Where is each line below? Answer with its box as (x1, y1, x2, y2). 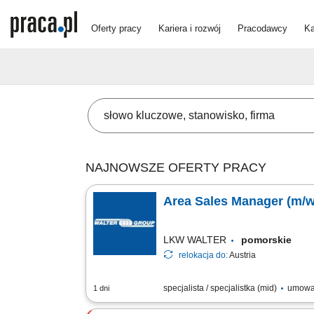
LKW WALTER (163, 234, 226, 245)
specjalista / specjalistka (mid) (163, 283, 279, 293)
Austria (229, 250, 256, 260)
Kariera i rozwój (158, 22, 221, 34)
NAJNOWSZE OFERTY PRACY (86, 161, 266, 175)
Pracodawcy (238, 22, 287, 34)
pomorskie (241, 234, 297, 245)
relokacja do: (179, 250, 229, 260)
